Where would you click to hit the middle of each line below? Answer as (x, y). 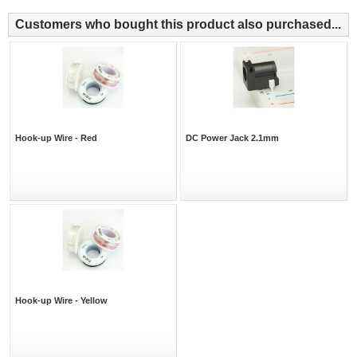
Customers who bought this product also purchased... (178, 25)
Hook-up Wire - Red (56, 138)
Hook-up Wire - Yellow (61, 301)
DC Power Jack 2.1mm (232, 138)
